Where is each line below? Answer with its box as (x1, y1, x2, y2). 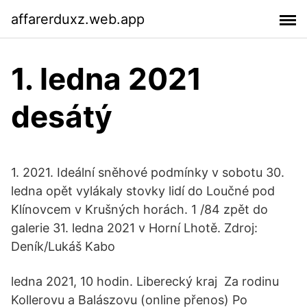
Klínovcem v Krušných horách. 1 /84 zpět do (11, 202, 268, 217)
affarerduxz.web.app (11, 10, 145, 27)
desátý (11, 98, 112, 135)
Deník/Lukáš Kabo (11, 239, 115, 254)
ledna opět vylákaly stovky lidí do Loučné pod (11, 184, 275, 198)
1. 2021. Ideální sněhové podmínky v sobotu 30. (11, 165, 284, 180)
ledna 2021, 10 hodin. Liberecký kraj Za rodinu (11, 274, 279, 288)
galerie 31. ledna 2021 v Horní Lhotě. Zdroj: (11, 221, 258, 235)
